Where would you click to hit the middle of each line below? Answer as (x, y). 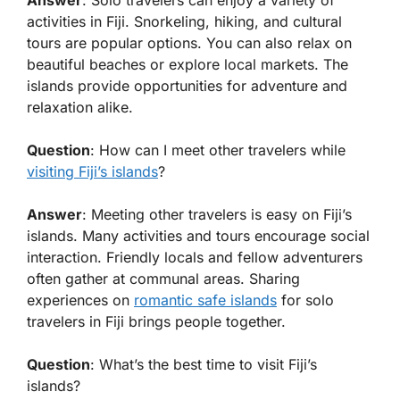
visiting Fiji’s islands (92, 172)
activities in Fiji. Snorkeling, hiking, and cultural (184, 22)
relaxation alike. (80, 108)
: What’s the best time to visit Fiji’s (204, 365)
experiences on (80, 300)
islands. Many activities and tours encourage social (198, 236)
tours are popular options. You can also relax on (189, 43)
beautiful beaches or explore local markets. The (187, 65)
